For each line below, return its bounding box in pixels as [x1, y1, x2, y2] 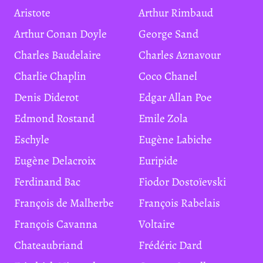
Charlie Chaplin [21, 68, 86, 84]
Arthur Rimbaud [145, 5, 213, 21]
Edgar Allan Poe [145, 89, 212, 105]
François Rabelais [144, 195, 220, 211]
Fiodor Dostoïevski [144, 174, 226, 190]
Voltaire [145, 216, 175, 232]
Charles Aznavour [146, 47, 221, 63]
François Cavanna [20, 216, 97, 232]
